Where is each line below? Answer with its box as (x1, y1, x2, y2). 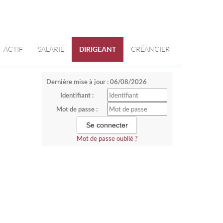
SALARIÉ (38, 45, 64, 53)
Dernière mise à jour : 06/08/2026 (46, 78, 147, 86)
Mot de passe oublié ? (76, 134, 137, 142)
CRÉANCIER (131, 45, 170, 53)
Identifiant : (60, 91, 94, 99)
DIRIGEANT (79, 45, 116, 53)
